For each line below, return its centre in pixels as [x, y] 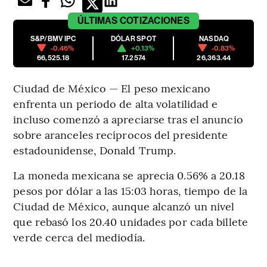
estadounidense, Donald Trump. [95, 150]
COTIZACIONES [154, 20]
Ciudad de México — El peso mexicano [112, 88]
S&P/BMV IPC [53, 38]
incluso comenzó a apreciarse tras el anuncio [128, 119]
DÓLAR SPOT [133, 38]
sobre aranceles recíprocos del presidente [121, 134]
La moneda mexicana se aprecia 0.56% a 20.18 [129, 175]
